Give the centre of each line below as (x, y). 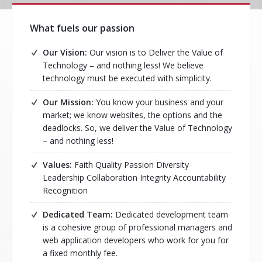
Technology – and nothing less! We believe (123, 65)
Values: (57, 165)
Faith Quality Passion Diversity (130, 165)
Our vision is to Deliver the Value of (155, 52)
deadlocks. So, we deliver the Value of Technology (137, 128)
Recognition (65, 190)
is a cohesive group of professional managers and (137, 227)
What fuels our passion (82, 28)
